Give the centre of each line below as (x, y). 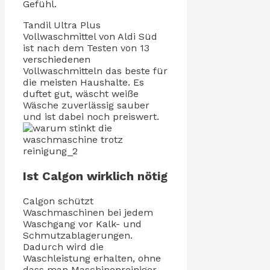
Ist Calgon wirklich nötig (95, 176)
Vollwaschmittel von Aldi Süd (90, 37)
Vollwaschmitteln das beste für (95, 71)
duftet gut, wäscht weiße (81, 94)
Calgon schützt (58, 201)
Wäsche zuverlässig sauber (86, 105)
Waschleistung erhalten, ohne (92, 259)
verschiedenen (57, 60)
